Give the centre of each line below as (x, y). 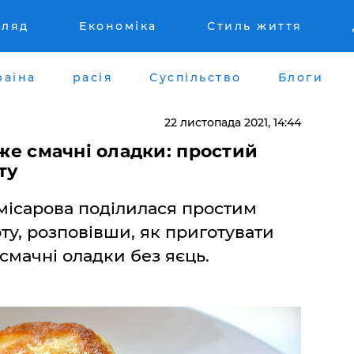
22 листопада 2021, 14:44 (232, 122)
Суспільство (196, 77)
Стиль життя (255, 26)
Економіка (118, 26)
